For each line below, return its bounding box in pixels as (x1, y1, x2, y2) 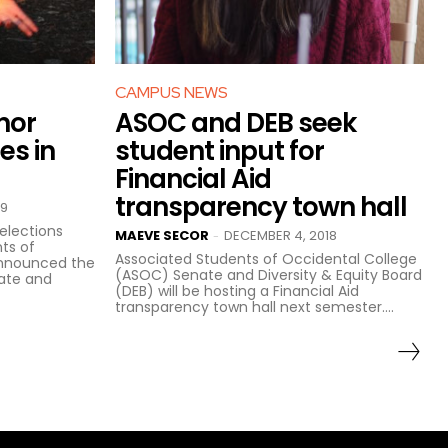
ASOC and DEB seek (115, 104, 356, 141)
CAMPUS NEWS (115, 81, 228, 103)
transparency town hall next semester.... (115, 296, 394, 317)
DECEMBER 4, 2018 (224, 225, 337, 245)
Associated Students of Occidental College (115, 248, 417, 269)
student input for (115, 132, 324, 169)
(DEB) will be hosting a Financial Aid (115, 280, 359, 301)
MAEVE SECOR (115, 225, 209, 245)
